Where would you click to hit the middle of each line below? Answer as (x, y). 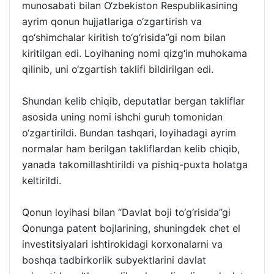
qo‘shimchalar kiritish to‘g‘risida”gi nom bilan (124, 37)
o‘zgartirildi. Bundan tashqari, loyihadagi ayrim (129, 132)
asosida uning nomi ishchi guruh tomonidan (122, 117)
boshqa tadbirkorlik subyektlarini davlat (114, 260)
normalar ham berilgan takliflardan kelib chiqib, (131, 148)
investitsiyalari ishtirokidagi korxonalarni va (122, 244)
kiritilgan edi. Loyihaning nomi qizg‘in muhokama (135, 53)
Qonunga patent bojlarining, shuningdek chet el (131, 228)
